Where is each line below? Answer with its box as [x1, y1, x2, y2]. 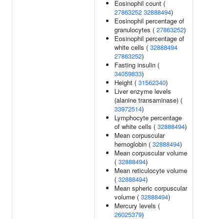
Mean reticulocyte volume [114, 166, 187, 175]
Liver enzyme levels [114, 87, 171, 96]
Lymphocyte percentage [114, 113, 182, 122]
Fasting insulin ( [114, 60, 159, 69]
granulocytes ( [114, 25, 156, 34]
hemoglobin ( [114, 139, 153, 149]
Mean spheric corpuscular [114, 183, 187, 193]
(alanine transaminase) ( [114, 95, 182, 105]
